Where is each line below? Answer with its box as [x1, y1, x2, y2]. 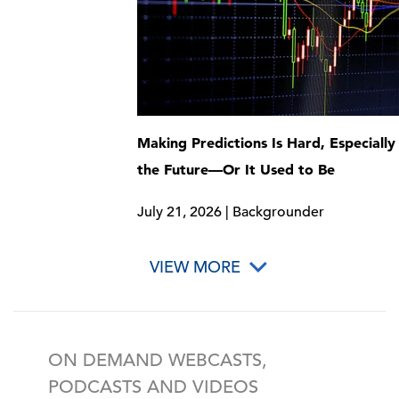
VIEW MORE [150, 256, 240, 277]
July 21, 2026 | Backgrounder [137, 203, 325, 221]
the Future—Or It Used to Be [137, 160, 336, 178]
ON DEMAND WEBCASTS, [48, 349, 267, 371]
